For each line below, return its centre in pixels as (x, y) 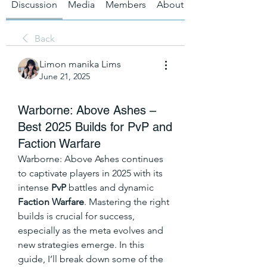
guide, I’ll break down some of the (91, 259)
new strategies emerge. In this (81, 244)
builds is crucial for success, (76, 216)
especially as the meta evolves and (91, 230)
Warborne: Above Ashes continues (91, 159)
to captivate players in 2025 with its (90, 173)
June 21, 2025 (65, 76)
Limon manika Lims (80, 64)
